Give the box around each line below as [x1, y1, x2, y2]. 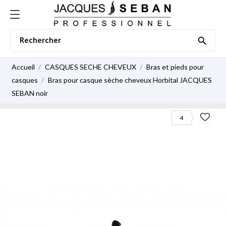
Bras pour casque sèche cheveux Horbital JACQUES [47, 76, 212, 84]
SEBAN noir [12, 89, 48, 97]
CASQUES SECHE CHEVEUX [44, 63, 138, 71]
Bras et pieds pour [146, 63, 204, 71]
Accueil [12, 63, 35, 71]
